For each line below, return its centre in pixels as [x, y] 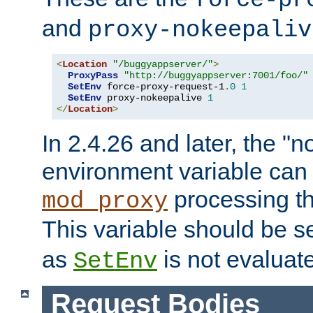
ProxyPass [93, 76]
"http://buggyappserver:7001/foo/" [216, 76]
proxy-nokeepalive [154, 98]
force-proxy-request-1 [163, 87]
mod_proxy [105, 202]
